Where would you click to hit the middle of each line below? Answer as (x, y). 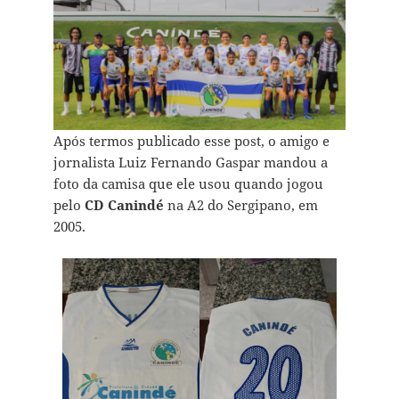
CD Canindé (124, 205)
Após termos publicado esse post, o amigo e (191, 141)
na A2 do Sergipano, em (240, 205)
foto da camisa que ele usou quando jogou (188, 184)
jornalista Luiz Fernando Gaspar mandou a (190, 163)
